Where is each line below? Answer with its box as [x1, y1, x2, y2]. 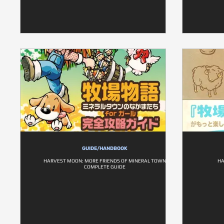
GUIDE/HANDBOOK [82, 145, 127, 151]
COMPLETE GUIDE [84, 164, 125, 169]
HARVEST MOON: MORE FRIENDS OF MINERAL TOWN [43, 158, 166, 163]
